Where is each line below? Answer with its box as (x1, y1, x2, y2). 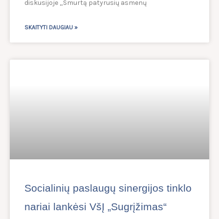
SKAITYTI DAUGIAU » (24, 24, 78, 31)
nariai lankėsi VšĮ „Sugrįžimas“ (24, 201, 167, 213)
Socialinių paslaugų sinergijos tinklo (24, 182, 192, 194)
